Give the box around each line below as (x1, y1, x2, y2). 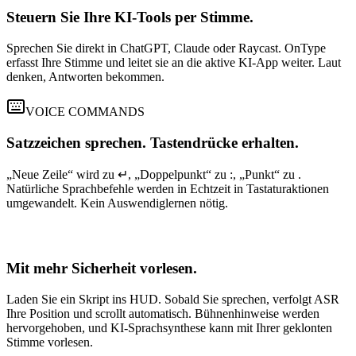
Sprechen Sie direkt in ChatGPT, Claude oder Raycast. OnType (6, 41, 326, 56)
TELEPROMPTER (25, 230, 126, 245)
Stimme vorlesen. (6, 335, 93, 350)
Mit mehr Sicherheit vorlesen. (6, 260, 197, 277)
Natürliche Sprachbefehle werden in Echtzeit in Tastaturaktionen (6, 181, 329, 195)
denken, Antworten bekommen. (6, 70, 164, 84)
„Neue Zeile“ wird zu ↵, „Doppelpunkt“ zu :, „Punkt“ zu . (6, 167, 301, 181)
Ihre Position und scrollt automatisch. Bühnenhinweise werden (6, 307, 319, 321)
